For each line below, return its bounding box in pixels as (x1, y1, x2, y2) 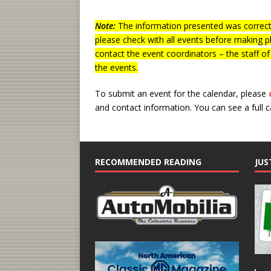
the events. (95, 61, 138, 73)
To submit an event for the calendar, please (95, 87, 269, 99)
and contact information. (95, 101, 194, 113)
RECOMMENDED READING (95, 155, 201, 168)
